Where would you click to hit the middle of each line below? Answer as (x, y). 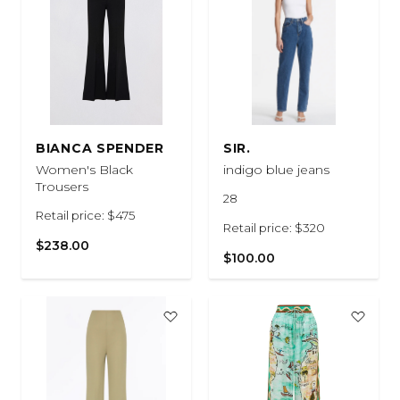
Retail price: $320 (274, 227)
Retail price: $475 (85, 215)
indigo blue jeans (276, 169)
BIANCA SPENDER (100, 148)
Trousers (62, 186)
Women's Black (84, 169)
